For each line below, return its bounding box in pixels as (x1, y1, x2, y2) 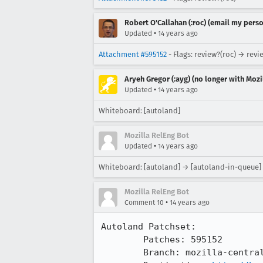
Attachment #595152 (99, 50, 167, 59)
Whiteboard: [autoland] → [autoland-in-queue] (99, 163, 261, 171)
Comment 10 (124, 198, 164, 207)
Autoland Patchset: (101, 221, 196, 232)
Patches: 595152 (101, 234, 143, 245)
